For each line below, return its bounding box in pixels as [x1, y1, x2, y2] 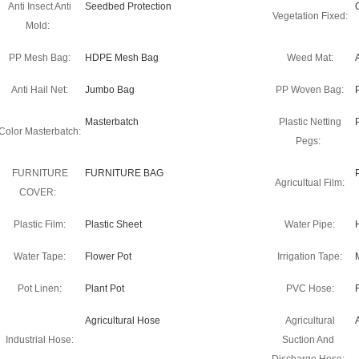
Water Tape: [14, 251, 66, 262]
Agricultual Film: [275, 177, 345, 188]
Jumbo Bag [85, 84, 135, 95]
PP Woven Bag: [276, 84, 344, 95]
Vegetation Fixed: [272, 10, 348, 22]
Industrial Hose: [6, 334, 74, 345]
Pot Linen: [18, 283, 62, 294]
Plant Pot [85, 283, 124, 294]
